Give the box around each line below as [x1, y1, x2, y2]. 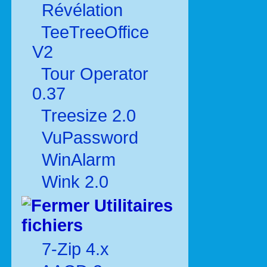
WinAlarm [37, 150, 116, 169]
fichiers [21, 216, 83, 235]
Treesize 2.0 [37, 106, 136, 125]
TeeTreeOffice [37, 23, 149, 42]
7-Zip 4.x [37, 240, 109, 259]
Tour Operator [37, 64, 148, 83]
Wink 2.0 [37, 172, 108, 191]
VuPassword [37, 128, 138, 147]
